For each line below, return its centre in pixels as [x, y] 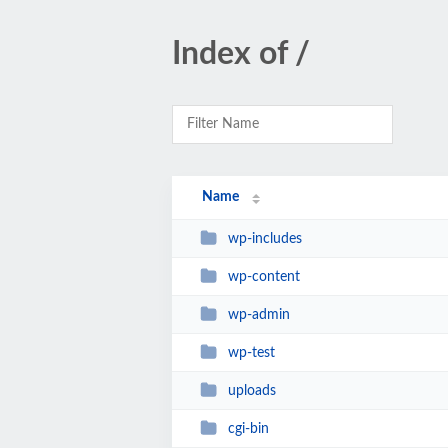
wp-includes [264, 238]
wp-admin [258, 314]
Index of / [241, 54]
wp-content [263, 276]
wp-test [251, 352]
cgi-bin [248, 428]
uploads [251, 390]
